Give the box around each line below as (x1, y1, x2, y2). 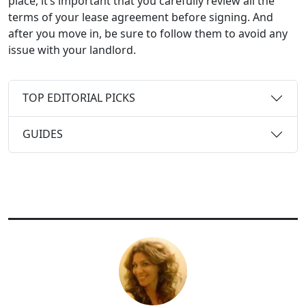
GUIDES (23, 126, 63, 142)
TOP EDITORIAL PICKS (23, 90, 135, 106)
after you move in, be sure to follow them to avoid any (8, 25, 288, 41)
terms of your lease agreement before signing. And (8, 9, 273, 25)
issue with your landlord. (8, 42, 139, 57)
